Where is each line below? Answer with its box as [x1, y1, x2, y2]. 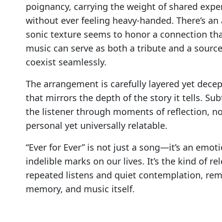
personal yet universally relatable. [26, 119, 167, 132]
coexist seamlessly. [26, 56, 107, 68]
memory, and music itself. [26, 183, 135, 195]
